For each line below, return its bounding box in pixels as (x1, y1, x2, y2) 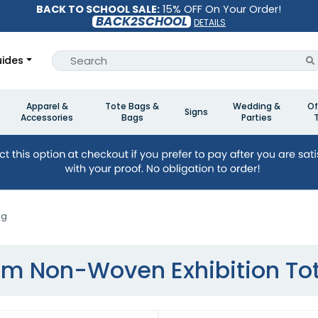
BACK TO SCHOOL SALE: (36, 2, 160, 16)
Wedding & (232, 100, 280, 112)
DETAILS (193, 16, 226, 29)
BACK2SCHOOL (95, 13, 187, 30)
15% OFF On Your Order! (160, 2, 282, 16)
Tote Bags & (105, 100, 159, 112)
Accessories (21, 111, 73, 124)
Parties (241, 111, 272, 124)
